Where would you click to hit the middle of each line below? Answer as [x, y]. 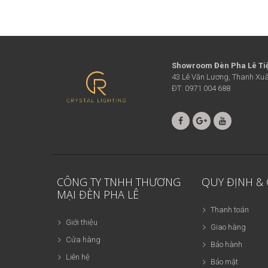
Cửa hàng [83, 239]
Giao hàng [229, 227]
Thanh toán [230, 209]
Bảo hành [227, 244]
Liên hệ [78, 257]
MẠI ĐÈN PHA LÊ [98, 194]
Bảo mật [225, 261]
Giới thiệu [82, 222]
